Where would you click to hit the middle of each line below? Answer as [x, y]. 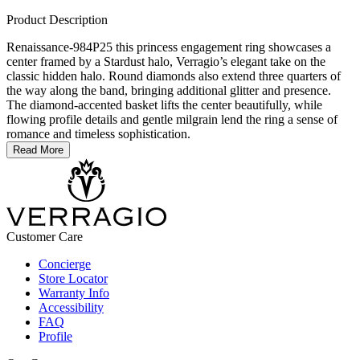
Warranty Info [74, 293]
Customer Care [45, 237]
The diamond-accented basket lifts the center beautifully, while [164, 105]
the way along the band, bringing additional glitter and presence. [169, 91]
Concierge [65, 264]
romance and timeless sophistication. [98, 134]
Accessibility [71, 308]
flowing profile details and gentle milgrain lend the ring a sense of [172, 120]
